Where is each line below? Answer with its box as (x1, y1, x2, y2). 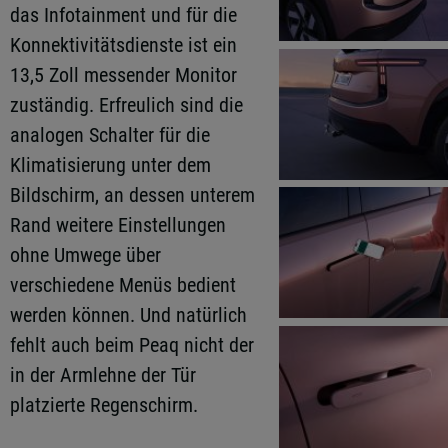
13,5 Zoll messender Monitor (10, 63, 237, 87)
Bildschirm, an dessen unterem (10, 183, 255, 207)
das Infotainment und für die (10, 3, 237, 27)
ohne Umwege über (10, 243, 161, 267)
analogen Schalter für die (10, 123, 210, 147)
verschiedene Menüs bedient (10, 273, 236, 297)
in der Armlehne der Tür (10, 363, 196, 387)
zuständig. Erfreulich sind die (10, 93, 243, 117)
